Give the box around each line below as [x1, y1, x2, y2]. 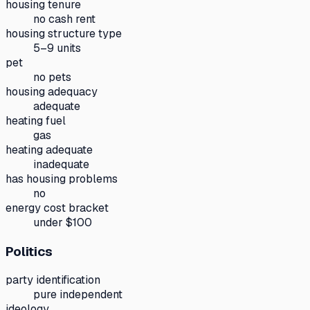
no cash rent [33, 12, 95, 26]
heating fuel [6, 113, 66, 128]
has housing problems [6, 172, 118, 186]
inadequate [33, 157, 89, 172]
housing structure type [6, 26, 122, 41]
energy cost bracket [6, 201, 109, 215]
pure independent [33, 287, 122, 302]
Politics [6, 242, 53, 260]
